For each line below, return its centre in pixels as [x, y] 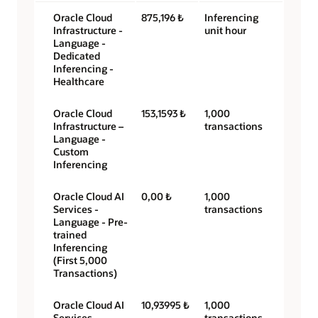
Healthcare [79, 82]
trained [70, 235]
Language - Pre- [91, 222]
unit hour [226, 31]
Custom [71, 152]
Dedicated [77, 56]
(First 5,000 [80, 261]
